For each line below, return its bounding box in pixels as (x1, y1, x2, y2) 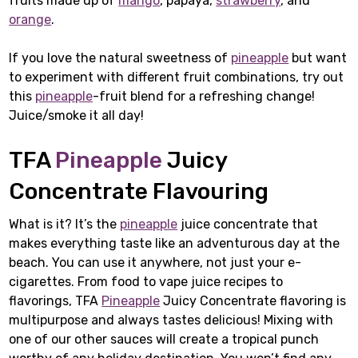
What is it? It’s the (9, 217, 121, 233)
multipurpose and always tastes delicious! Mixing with (9, 312, 334, 328)
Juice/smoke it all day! (9, 107, 145, 123)
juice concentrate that (177, 217, 319, 233)
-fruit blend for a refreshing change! (93, 88, 316, 104)
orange (9, 11, 52, 27)
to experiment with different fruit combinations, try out (9, 69, 344, 85)
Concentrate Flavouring (9, 177, 269, 205)
